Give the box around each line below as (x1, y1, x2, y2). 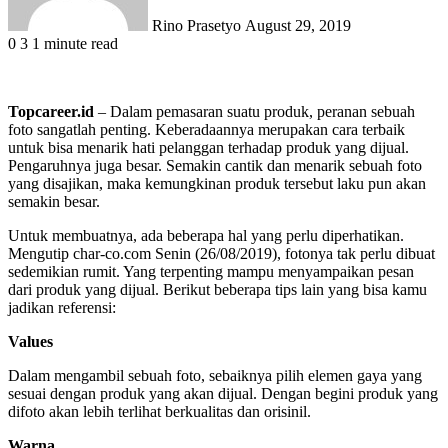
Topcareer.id (8, 102, 94, 120)
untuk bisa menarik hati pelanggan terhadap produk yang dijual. (8, 138, 409, 156)
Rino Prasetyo (152, 16, 241, 34)
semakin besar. (8, 192, 100, 210)
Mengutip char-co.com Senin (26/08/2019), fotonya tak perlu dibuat (8, 244, 435, 262)
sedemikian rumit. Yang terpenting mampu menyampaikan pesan (8, 262, 414, 280)
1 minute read (32, 34, 118, 52)
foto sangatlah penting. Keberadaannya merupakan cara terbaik (8, 120, 405, 138)
